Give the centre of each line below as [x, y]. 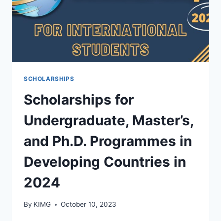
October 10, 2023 [89, 204]
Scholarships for [79, 99]
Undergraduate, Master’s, [109, 120]
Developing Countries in [105, 162]
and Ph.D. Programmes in [108, 141]
